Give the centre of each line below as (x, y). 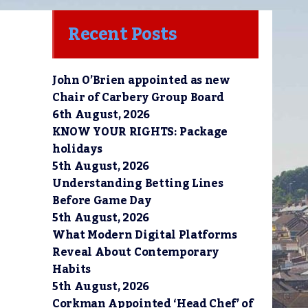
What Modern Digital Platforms (145, 235)
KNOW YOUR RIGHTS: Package (140, 132)
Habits (72, 269)
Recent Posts (122, 34)
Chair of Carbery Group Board (139, 98)
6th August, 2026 (101, 115)
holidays (77, 149)
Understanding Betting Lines (138, 184)
